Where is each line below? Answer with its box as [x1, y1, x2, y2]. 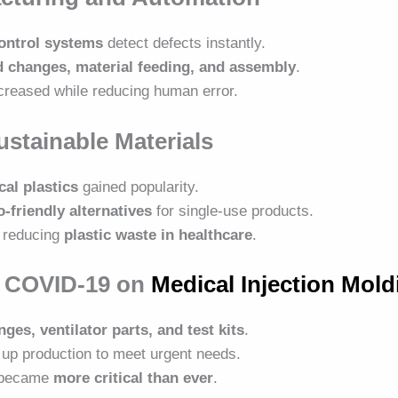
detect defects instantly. [103, 35, 267, 52]
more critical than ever [53, 370, 214, 387]
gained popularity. [78, 178, 200, 195]
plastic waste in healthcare [64, 226, 253, 243]
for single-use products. [152, 202, 314, 219]
